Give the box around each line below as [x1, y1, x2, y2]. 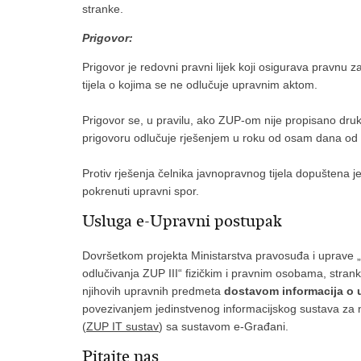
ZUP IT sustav [86, 320, 159, 333]
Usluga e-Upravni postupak [82, 211, 282, 231]
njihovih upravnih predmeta [82, 284, 224, 297]
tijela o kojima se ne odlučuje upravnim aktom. [82, 78, 317, 91]
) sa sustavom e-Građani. [159, 320, 288, 333]
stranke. [82, 2, 127, 15]
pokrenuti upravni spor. [82, 185, 199, 197]
